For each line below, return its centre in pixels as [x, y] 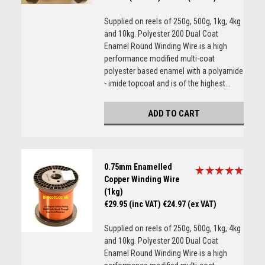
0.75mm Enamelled [138, 167]
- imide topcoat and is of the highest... [167, 83]
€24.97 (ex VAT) [189, 204]
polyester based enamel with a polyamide [173, 71]
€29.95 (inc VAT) [132, 204]
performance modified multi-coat [159, 59]
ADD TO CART [174, 114]
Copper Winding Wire [142, 179]
